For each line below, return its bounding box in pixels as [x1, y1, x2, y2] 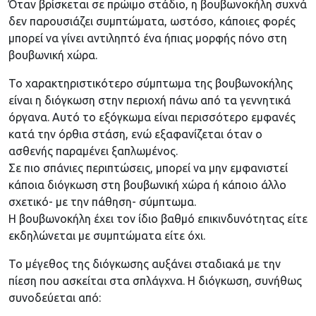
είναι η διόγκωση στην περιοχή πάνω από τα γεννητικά [8, 94, 291, 107]
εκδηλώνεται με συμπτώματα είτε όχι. [8, 229, 205, 243]
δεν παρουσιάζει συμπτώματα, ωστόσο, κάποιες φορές [8, 15, 296, 28]
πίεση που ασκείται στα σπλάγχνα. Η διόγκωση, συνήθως [8, 274, 302, 288]
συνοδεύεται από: [8, 291, 101, 305]
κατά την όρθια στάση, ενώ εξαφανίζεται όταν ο [8, 128, 262, 141]
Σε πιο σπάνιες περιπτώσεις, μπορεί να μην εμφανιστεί [8, 162, 288, 175]
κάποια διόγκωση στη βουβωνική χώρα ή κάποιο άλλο [8, 178, 286, 192]
